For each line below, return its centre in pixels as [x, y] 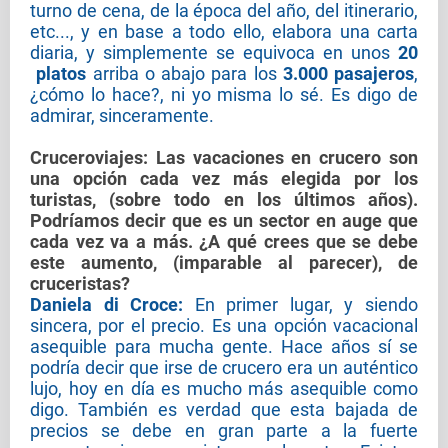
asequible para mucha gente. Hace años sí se [224, 347]
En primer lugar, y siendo [306, 305]
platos [58, 74]
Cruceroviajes [86, 158]
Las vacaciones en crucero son [283, 158]
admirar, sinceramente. [122, 116]
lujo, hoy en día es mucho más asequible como [224, 389]
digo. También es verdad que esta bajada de [224, 410]
